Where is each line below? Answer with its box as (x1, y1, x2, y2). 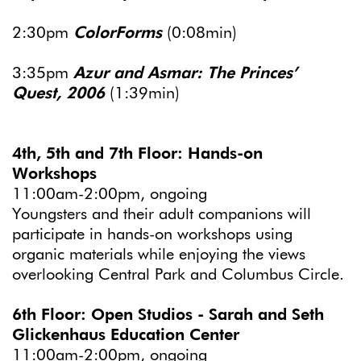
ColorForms (73, 24, 167, 41)
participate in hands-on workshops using (12, 226, 293, 243)
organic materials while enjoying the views (12, 246, 305, 263)
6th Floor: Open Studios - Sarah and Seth (12, 306, 324, 323)
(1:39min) (105, 85, 180, 102)
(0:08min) (167, 24, 242, 41)
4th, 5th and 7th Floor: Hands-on (12, 145, 263, 162)
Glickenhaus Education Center (12, 326, 239, 343)
